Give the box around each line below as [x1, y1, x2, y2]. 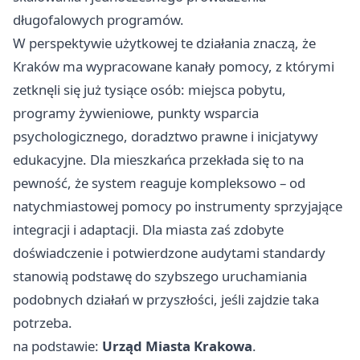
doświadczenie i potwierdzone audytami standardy [13, 243, 325, 262]
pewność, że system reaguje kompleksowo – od [13, 173, 305, 192]
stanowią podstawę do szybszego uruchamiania [13, 266, 307, 285]
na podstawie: [13, 336, 102, 355]
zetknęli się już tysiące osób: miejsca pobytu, [13, 80, 286, 99]
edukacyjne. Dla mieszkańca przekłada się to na [13, 149, 304, 169]
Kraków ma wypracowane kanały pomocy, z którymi [13, 56, 334, 76]
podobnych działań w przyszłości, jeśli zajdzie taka [13, 289, 319, 309]
